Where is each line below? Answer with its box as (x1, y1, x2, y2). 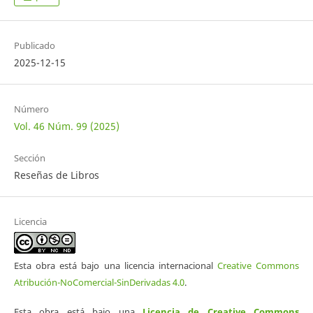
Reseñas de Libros (13, 168, 99, 182)
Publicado (13, 39, 55, 52)
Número (13, 103, 49, 116)
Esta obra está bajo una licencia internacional (13, 259, 217, 272)
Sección (13, 152, 45, 165)
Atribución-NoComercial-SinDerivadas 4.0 (13, 276, 184, 289)
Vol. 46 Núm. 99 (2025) (13, 119, 119, 133)
